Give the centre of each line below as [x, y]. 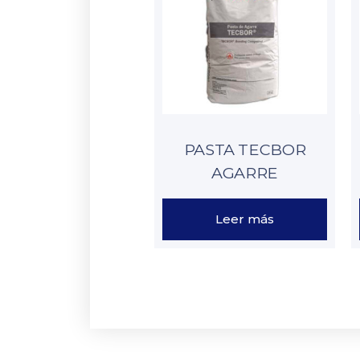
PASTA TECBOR [245, 149]
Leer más [245, 219]
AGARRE [245, 172]
